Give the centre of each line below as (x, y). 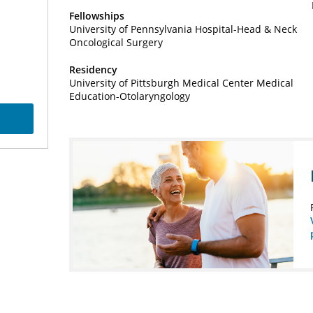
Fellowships (97, 16)
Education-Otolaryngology (130, 96)
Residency (93, 70)
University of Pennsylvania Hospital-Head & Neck (183, 29)
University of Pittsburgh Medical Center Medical (181, 83)
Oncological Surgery (116, 43)
